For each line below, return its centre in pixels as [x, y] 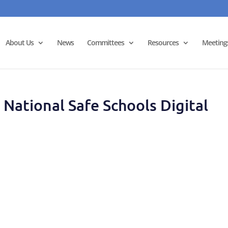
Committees [105, 42]
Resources [163, 42]
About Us [19, 42]
